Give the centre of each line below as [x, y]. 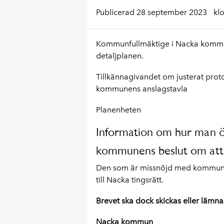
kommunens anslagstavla [141, 89]
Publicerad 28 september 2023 [152, 12]
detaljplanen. [119, 56]
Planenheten [118, 110]
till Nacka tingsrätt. [129, 180]
